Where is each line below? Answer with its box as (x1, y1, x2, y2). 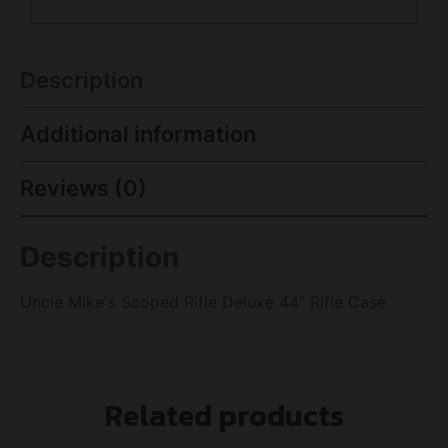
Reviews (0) (20, 174, 147, 201)
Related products (104, 392, 344, 438)
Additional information (20, 120, 256, 147)
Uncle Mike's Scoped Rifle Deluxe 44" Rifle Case (20, 291, 386, 312)
